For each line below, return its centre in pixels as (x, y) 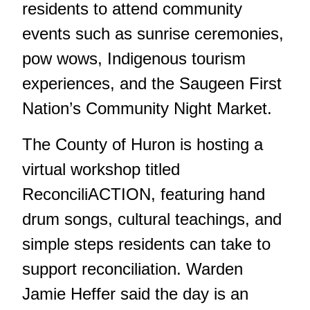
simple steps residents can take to (146, 244)
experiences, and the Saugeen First (152, 83)
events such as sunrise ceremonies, (153, 33)
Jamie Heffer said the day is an (135, 293)
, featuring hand (208, 194)
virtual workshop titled (101, 169)
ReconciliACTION (86, 194)
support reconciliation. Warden (133, 268)
